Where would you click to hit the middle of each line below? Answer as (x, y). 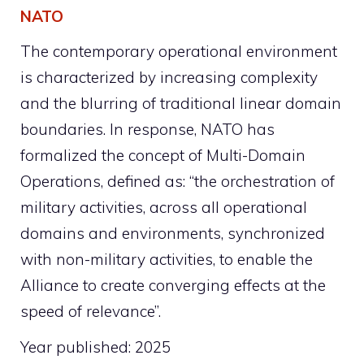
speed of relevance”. (91, 312)
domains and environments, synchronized (173, 234)
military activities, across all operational (164, 208)
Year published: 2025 (95, 347)
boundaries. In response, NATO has (147, 130)
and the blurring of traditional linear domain (181, 104)
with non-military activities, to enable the (167, 260)
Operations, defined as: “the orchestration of (178, 182)
